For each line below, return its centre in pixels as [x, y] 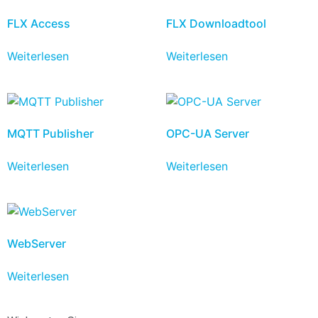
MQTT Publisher [50, 133]
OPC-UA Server [208, 133]
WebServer [37, 243]
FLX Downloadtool [216, 23]
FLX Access [39, 23]
